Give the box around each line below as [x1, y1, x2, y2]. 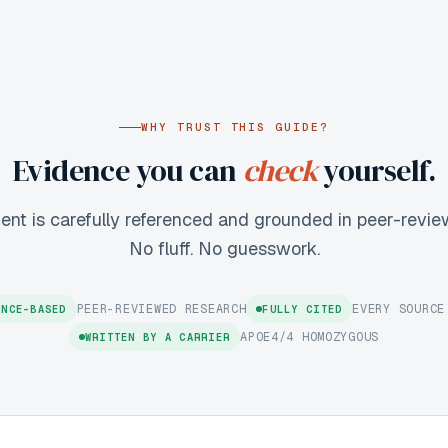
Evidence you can [13, 150, 243, 191]
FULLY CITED [262, 302, 343, 316]
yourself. [316, 150, 435, 191]
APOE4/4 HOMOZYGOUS [240, 329, 380, 345]
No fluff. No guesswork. [128, 237, 320, 260]
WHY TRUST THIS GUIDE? [140, 120, 330, 134]
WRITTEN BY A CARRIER [84, 330, 231, 344]
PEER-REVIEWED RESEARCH [76, 301, 247, 317]
